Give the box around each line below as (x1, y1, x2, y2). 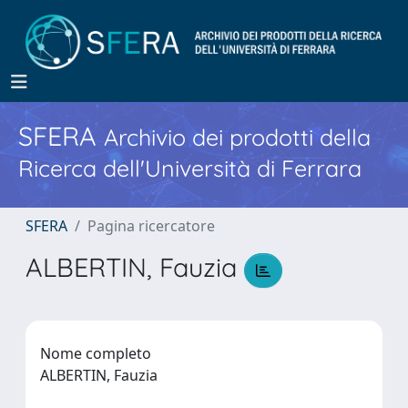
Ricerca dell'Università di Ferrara (18, 154, 362, 182)
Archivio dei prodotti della (104, 123, 371, 151)
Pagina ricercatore (87, 216, 215, 236)
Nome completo (40, 342, 151, 363)
